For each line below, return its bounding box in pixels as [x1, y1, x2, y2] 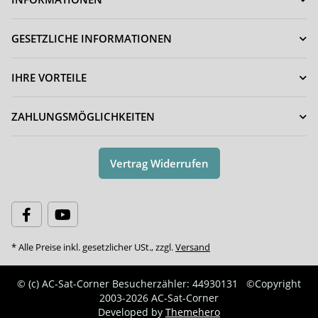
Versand [175, 241, 210, 254]
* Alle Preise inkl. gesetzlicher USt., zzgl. [11, 241, 175, 254]
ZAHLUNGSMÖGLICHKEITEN [11, 109, 155, 124]
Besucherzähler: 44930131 [109, 277, 241, 291]
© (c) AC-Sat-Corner [17, 277, 109, 291]
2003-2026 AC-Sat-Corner [99, 291, 219, 305]
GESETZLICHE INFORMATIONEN [11, 31, 172, 46]
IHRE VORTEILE [11, 70, 87, 85]
